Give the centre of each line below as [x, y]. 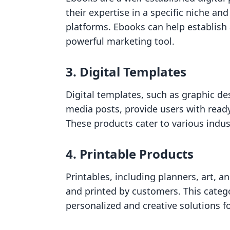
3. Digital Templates [126, 72]
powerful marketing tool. [120, 41]
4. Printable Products [130, 154]
